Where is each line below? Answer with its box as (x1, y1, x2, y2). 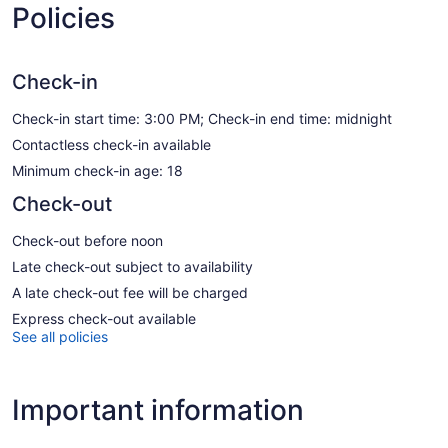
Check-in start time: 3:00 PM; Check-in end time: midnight (12, 110, 392, 128)
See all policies (12, 328, 108, 346)
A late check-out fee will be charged (12, 284, 248, 302)
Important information (12, 393, 304, 428)
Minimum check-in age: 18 (12, 162, 183, 180)
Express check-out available (12, 310, 196, 328)
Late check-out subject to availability (12, 258, 253, 276)
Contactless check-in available (12, 136, 211, 154)
